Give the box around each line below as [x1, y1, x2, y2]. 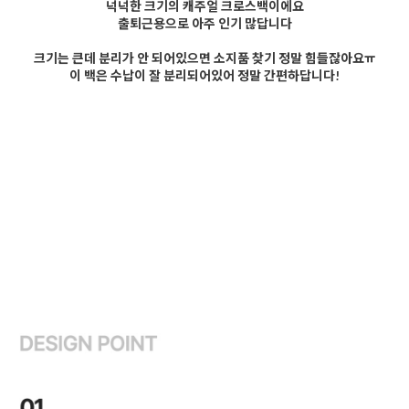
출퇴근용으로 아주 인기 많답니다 [117, 15, 292, 31]
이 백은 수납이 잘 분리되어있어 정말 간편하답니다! [69, 67, 340, 83]
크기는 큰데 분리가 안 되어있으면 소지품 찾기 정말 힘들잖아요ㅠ [33, 49, 376, 66]
